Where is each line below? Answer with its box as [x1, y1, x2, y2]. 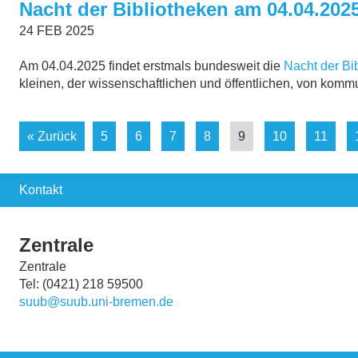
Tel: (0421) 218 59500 [19, 277, 143, 292]
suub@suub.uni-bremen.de [19, 295, 173, 309]
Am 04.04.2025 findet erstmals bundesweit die [19, 59, 284, 74]
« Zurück [27, 129, 77, 144]
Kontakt [19, 183, 62, 197]
